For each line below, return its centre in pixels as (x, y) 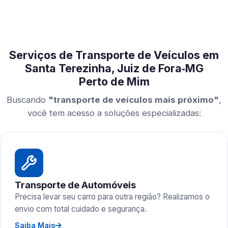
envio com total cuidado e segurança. (81, 209)
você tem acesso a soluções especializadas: (114, 113)
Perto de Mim (114, 81)
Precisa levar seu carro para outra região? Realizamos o (112, 197)
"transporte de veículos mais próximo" (134, 100)
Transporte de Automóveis (75, 185)
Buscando (27, 100)
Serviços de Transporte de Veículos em (114, 55)
